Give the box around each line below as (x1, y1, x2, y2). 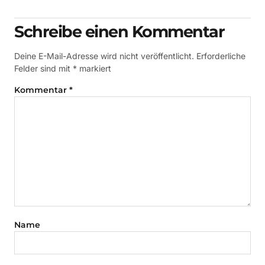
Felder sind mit (14, 63, 73, 73)
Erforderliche (196, 50, 245, 61)
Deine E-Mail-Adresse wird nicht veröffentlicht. (14, 50, 194, 61)
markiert (77, 63, 111, 73)
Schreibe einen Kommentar (14, 21, 224, 41)
